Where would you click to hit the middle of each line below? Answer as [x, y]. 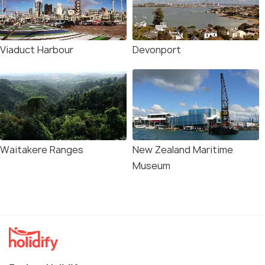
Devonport [157, 50]
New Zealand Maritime [183, 150]
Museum [151, 166]
